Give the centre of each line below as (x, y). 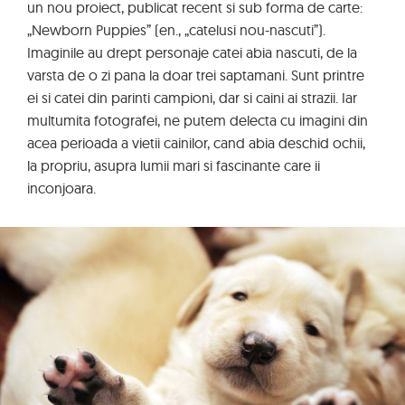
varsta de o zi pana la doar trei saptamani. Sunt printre (196, 75)
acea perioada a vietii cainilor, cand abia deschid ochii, (196, 143)
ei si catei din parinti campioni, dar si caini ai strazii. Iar (192, 98)
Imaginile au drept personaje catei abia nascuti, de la (192, 52)
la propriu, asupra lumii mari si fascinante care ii (174, 165)
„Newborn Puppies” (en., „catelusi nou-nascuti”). (176, 30)
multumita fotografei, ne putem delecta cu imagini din (198, 120)
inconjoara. (61, 188)
